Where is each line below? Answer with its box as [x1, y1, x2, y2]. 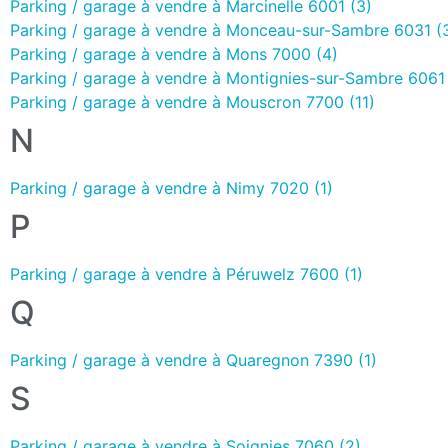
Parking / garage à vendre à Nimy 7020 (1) [10, 177, 333, 198]
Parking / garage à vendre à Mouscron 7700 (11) [10, 91, 375, 112]
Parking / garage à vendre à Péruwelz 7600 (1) [10, 263, 363, 284]
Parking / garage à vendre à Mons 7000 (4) [10, 43, 338, 64]
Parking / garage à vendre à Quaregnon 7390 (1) [10, 349, 377, 370]
